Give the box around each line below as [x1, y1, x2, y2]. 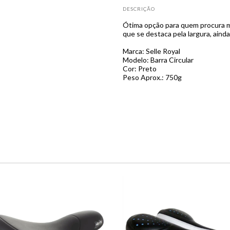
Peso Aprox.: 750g [123, 72, 182, 82]
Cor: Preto [123, 64, 157, 73]
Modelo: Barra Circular [123, 55, 194, 64]
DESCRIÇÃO [123, 6, 155, 12]
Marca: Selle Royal [123, 46, 180, 55]
